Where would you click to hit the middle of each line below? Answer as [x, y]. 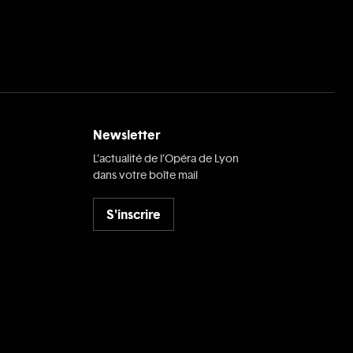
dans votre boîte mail [145, 176]
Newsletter [126, 135]
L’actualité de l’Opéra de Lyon [166, 159]
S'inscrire [134, 214]
